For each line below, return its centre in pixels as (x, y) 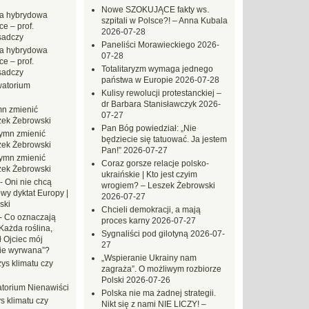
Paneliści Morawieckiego (148, 45)
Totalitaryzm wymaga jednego (157, 69)
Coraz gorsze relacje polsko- (155, 163)
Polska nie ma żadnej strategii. (159, 293)
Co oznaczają (30, 217)
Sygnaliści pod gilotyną (145, 234)
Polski (113, 280)
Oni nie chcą (28, 182)
